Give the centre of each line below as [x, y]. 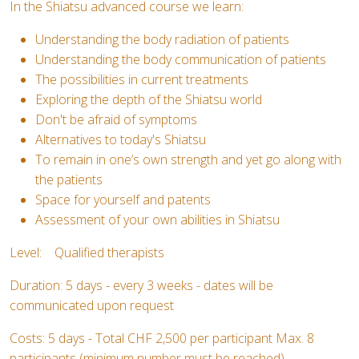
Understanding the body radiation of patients [162, 39]
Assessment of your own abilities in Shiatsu [157, 220]
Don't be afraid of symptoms [116, 119]
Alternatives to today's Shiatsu [121, 139]
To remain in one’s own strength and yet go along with [188, 159]
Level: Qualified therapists [87, 252]
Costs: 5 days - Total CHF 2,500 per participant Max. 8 [162, 338]
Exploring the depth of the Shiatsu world [149, 99]
